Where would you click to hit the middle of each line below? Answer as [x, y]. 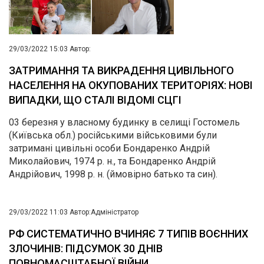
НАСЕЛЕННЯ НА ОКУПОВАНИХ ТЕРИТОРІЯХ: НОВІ [131, 85]
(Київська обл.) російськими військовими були [113, 136]
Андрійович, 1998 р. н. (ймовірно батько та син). [113, 174]
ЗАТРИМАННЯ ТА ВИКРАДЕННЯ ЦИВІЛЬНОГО [121, 71]
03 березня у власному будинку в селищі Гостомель [124, 123]
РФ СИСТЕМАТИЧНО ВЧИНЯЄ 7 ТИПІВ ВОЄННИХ [128, 234]
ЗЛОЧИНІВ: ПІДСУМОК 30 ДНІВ [86, 249]
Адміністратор [115, 212]
